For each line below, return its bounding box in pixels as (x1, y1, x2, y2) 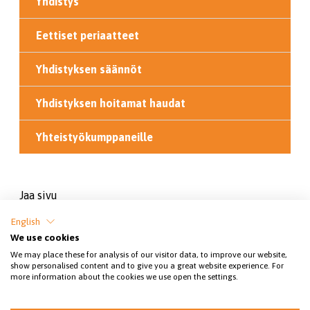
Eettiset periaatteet (36, 29, 139, 42)
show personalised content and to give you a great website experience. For (10, 261, 284, 271)
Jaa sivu (19, 189, 57, 201)
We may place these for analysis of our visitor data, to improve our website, (10, 250, 287, 259)
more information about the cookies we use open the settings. (10, 272, 238, 282)
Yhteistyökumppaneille (36, 131, 153, 143)
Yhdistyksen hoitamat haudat (36, 97, 185, 109)
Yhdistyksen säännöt (36, 63, 142, 75)
